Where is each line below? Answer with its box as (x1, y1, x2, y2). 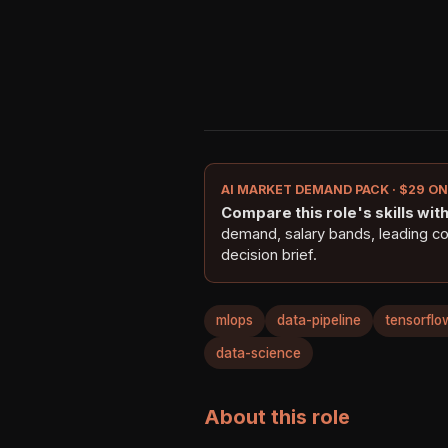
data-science (216, 344, 301, 361)
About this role (204, 405, 350, 430)
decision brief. (221, 245, 317, 264)
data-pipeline (277, 312, 361, 329)
